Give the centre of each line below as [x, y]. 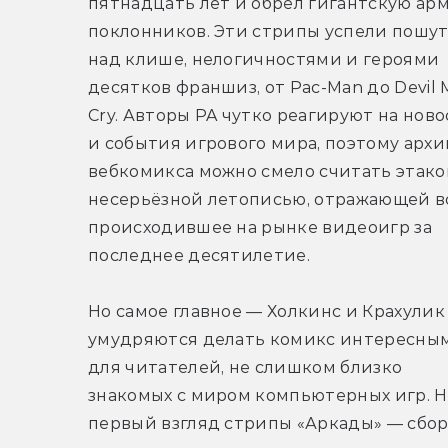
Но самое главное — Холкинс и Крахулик [266, 312]
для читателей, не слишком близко [245, 368]
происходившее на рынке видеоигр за [260, 228]
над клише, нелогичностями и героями [264, 60]
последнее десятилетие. [199, 256]
